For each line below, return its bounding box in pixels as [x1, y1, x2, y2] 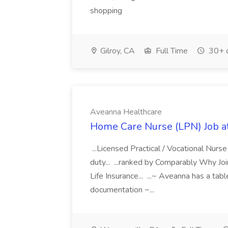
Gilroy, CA [98, 45, 135, 56]
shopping [90, 5, 122, 16]
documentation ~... [90, 184, 156, 195]
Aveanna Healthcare [90, 106, 162, 118]
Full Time [154, 45, 188, 56]
